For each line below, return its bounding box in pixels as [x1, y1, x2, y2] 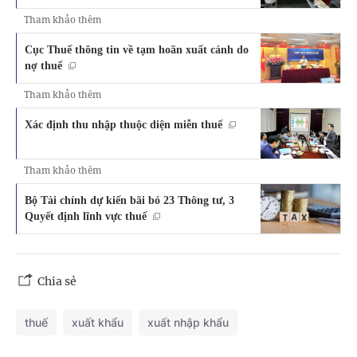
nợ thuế [25, 58, 62, 72]
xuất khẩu [72, 316, 124, 330]
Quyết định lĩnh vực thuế [25, 209, 147, 222]
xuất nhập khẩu [147, 316, 229, 330]
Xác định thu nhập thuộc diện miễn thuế [25, 118, 222, 131]
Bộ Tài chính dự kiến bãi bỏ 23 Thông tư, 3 [25, 193, 234, 206]
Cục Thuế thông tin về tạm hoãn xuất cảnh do [25, 42, 249, 56]
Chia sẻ [37, 274, 76, 289]
